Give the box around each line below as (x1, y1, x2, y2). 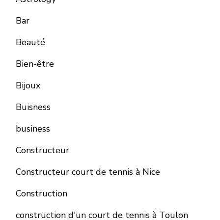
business (16, 123, 50, 135)
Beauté (16, 36, 45, 49)
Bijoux (16, 80, 40, 92)
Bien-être (16, 58, 54, 70)
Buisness (16, 101, 51, 113)
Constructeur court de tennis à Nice (16, 166, 160, 178)
